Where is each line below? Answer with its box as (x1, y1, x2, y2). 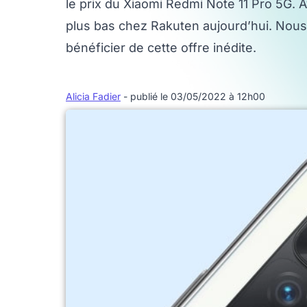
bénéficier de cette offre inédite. (66, 40, 256, 55)
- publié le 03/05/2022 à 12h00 (123, 90, 265, 102)
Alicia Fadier (66, 90, 121, 102)
